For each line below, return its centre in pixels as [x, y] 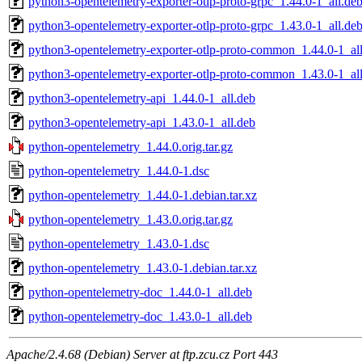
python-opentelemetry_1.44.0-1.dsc [119, 170]
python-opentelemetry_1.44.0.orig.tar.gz [130, 146]
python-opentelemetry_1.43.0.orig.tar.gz [130, 219]
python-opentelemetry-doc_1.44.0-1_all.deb [140, 292]
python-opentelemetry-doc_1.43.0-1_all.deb [140, 316]
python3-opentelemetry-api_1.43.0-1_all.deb [142, 122]
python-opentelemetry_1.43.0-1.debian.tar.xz [143, 267]
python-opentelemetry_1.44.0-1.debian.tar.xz [143, 195]
